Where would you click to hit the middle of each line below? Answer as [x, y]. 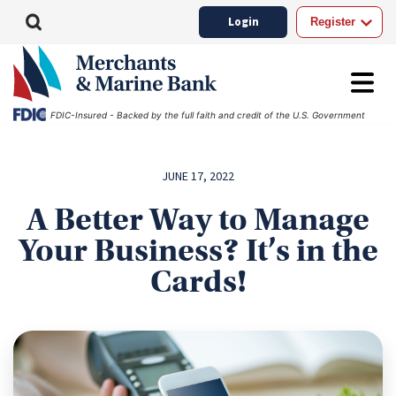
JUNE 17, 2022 [198, 177]
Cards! [198, 281]
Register [333, 22]
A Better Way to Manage [198, 219]
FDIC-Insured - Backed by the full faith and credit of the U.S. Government [208, 115]
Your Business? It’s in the [198, 250]
